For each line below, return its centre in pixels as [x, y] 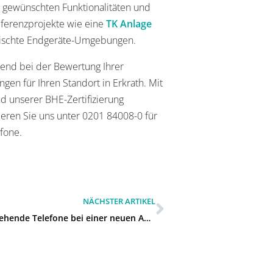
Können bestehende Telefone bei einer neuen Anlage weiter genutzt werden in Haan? [147, 218]
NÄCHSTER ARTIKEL [119, 201]
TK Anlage [129, 24]
